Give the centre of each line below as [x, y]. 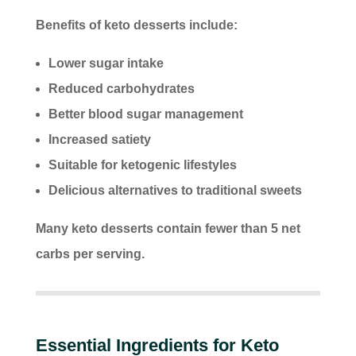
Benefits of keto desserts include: [136, 25]
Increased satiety [99, 140]
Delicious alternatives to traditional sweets [175, 191]
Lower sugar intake [106, 64]
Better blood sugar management [145, 114]
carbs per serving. [90, 254]
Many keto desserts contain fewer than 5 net [168, 229]
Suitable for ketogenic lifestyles [142, 165]
